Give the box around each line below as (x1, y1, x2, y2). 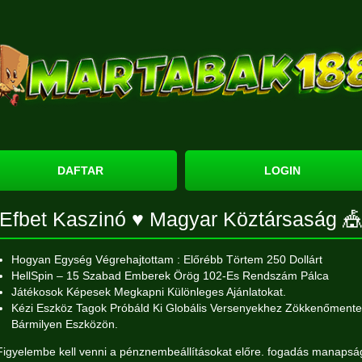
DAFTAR (57, 164, 103, 177)
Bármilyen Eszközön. (11, 318, 118, 330)
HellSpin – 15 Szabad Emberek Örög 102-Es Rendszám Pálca (11, 269, 329, 282)
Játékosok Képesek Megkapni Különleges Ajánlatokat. (11, 285, 286, 298)
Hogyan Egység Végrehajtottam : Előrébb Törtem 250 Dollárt (11, 253, 322, 266)
